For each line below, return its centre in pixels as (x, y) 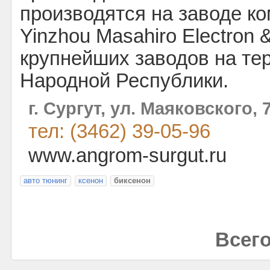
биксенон (132, 181)
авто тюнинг (46, 181)
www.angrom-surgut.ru (127, 155)
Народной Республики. (124, 81)
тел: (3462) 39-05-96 (119, 131)
